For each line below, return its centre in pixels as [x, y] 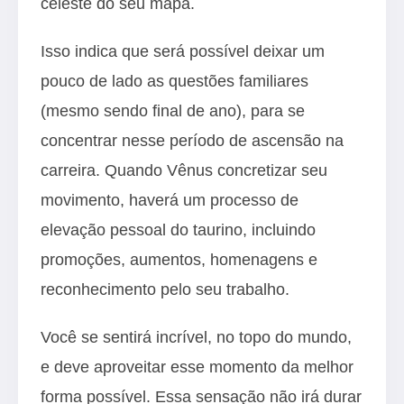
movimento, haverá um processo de [170, 200]
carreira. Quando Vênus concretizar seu [184, 170]
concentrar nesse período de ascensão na [192, 140]
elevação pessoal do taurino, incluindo [178, 230]
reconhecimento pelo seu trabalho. [165, 289]
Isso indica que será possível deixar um [183, 51]
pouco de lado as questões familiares [174, 81]
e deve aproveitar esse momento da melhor [197, 367]
